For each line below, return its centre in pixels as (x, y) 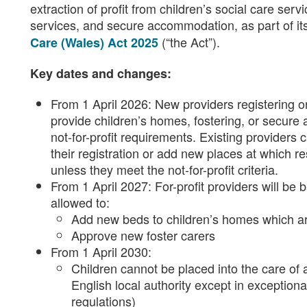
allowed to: (80, 202)
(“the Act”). (189, 42)
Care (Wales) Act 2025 (94, 42)
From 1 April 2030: (101, 251)
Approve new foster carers (143, 235)
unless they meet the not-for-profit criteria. (164, 169)
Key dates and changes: (101, 73)
